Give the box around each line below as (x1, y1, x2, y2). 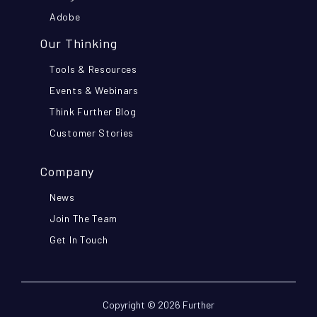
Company (40, 163, 95, 179)
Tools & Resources (50, 62, 137, 75)
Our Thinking (40, 35, 117, 51)
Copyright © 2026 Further (103, 298, 214, 311)
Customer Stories (50, 126, 134, 139)
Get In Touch (50, 233, 108, 246)
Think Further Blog (50, 105, 137, 117)
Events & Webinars (50, 83, 139, 96)
